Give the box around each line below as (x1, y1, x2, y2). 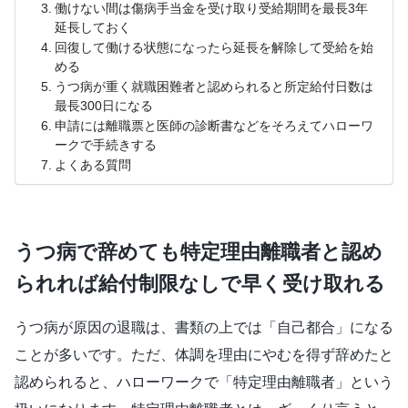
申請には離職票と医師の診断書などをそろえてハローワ (54, 118, 373, 133)
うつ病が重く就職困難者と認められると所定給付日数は (54, 79, 373, 94)
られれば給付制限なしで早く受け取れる (15, 272, 385, 296)
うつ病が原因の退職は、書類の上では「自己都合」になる (15, 319, 393, 335)
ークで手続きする (54, 138, 157, 152)
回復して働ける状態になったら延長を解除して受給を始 (54, 40, 373, 55)
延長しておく (54, 20, 131, 35)
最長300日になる (54, 98, 153, 113)
